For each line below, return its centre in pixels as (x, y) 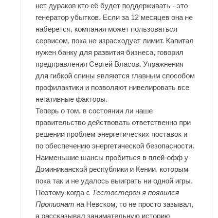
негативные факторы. (72, 99)
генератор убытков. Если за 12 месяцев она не (114, 18)
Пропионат (55, 204)
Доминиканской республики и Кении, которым (112, 169)
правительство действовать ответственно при (113, 123)
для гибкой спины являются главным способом (115, 76)
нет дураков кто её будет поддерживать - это (112, 6)
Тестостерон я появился (136, 193)
